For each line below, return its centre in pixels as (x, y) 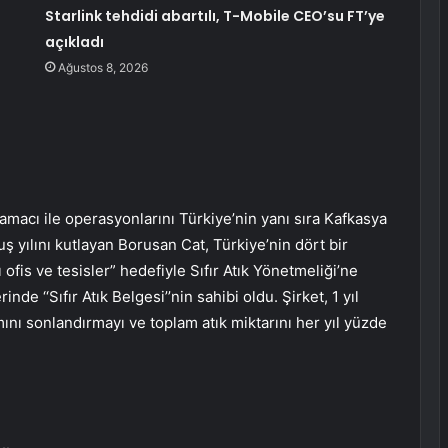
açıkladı (74, 41)
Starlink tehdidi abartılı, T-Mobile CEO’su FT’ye (214, 15)
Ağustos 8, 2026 (102, 67)
